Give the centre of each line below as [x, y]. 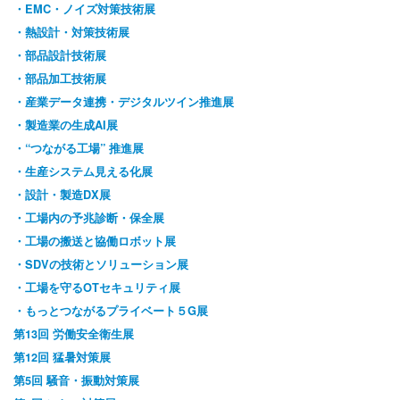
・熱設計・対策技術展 [71, 33]
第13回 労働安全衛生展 [74, 334]
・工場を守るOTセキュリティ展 [97, 288]
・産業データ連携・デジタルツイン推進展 [124, 102]
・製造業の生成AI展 [66, 125]
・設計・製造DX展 [62, 195]
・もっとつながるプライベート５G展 [111, 311]
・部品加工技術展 [60, 79]
